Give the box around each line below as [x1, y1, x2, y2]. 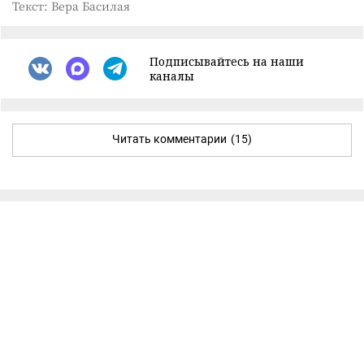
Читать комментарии [112, 132, 227, 145]
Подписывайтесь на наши [149, 53, 304, 69]
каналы [149, 67, 194, 84]
